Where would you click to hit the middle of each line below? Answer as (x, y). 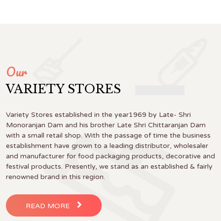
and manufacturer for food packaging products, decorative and (110, 156)
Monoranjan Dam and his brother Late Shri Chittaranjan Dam (106, 125)
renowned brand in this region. (55, 177)
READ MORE (48, 206)
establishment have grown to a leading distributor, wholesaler (107, 146)
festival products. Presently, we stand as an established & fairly (109, 167)
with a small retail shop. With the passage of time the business (108, 136)
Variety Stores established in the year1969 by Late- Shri (98, 115)
